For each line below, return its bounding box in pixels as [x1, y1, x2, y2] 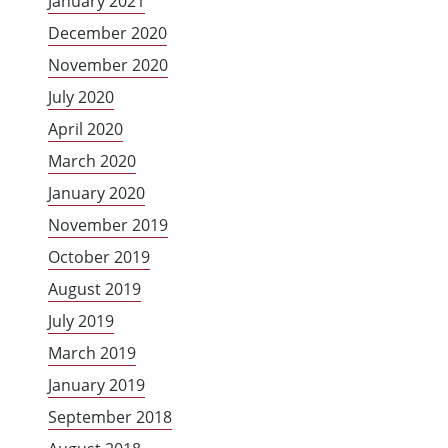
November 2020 [48, 54, 168, 77]
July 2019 [48, 310, 114, 333]
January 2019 [48, 374, 145, 397]
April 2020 [48, 118, 123, 141]
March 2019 [48, 342, 136, 365]
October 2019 [48, 246, 150, 269]
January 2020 [48, 182, 145, 205]
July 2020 [48, 86, 114, 109]
